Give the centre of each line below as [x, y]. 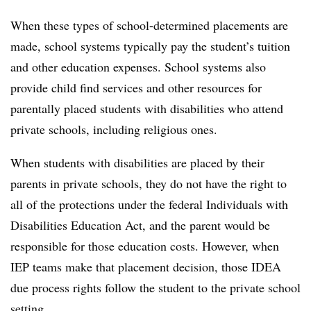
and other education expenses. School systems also [138, 66]
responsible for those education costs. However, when [145, 245]
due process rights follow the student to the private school [155, 287]
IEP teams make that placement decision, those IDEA [146, 266]
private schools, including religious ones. [116, 129]
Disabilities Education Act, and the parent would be [140, 225]
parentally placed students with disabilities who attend [147, 108]
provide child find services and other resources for [136, 87]
